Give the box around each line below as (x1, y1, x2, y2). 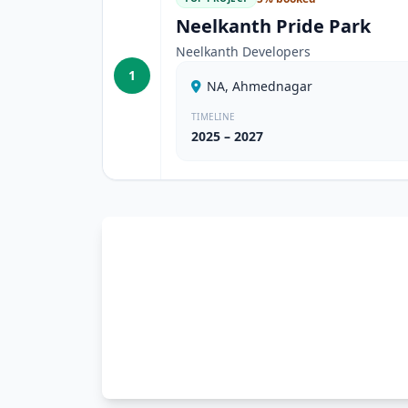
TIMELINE (191, 110, 235, 123)
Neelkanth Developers (176, 43, 311, 60)
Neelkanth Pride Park (176, 14, 371, 38)
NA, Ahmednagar (207, 77, 312, 95)
